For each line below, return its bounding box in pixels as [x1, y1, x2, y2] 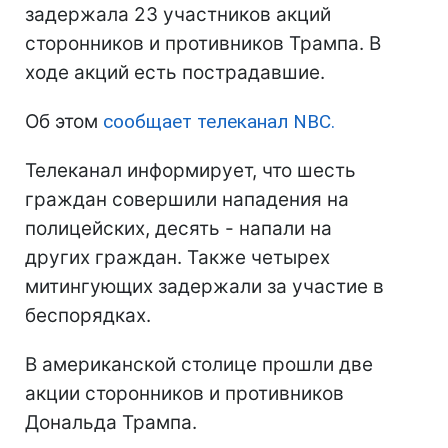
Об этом [25, 110, 103, 134]
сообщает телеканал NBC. [103, 110, 335, 134]
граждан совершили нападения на [25, 188, 349, 212]
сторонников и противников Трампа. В [25, 32, 381, 56]
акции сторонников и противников [25, 382, 344, 406]
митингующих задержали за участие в [25, 275, 384, 299]
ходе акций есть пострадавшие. [25, 61, 325, 85]
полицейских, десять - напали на [25, 217, 332, 241]
